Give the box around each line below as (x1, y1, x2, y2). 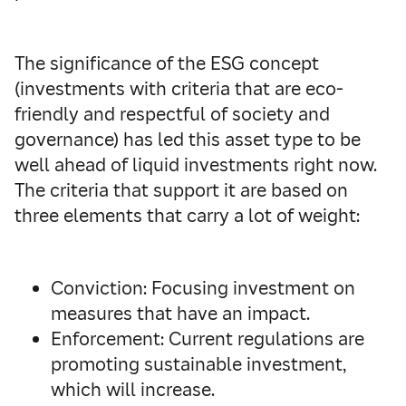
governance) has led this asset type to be (14, 128, 361, 151)
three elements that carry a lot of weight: (14, 204, 360, 227)
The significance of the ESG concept (14, 52, 319, 75)
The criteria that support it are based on (14, 179, 348, 202)
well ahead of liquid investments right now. (14, 153, 377, 177)
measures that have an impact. (51, 302, 310, 325)
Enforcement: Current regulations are (51, 327, 364, 351)
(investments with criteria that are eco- (14, 77, 343, 101)
